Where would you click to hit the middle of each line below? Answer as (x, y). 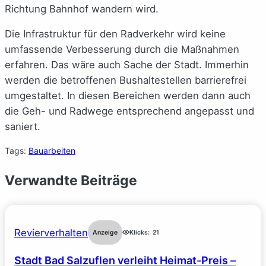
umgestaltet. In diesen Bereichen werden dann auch (128, 96)
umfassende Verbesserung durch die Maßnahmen (122, 50)
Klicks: (140, 232)
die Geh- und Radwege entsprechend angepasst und (129, 111)
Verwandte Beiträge (71, 180)
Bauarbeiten (52, 151)
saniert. (23, 127)
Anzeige (105, 232)
